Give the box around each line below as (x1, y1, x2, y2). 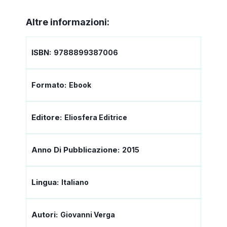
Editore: (31, 112, 62, 122)
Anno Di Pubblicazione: (31, 144, 120, 155)
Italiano (61, 177, 89, 186)
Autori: (31, 209, 58, 219)
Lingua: (31, 177, 59, 187)
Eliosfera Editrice (64, 112, 127, 122)
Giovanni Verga (60, 210, 115, 219)
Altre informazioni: (26, 16, 109, 27)
